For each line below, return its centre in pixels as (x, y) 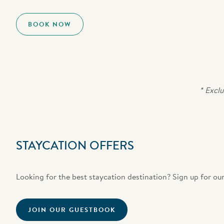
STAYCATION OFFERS (75, 145)
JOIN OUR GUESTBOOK (72, 210)
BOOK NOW (50, 24)
